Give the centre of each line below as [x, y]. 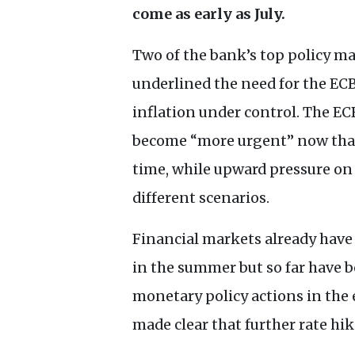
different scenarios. [201, 198]
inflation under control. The [233, 113]
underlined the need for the [231, 84]
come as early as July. [210, 14]
